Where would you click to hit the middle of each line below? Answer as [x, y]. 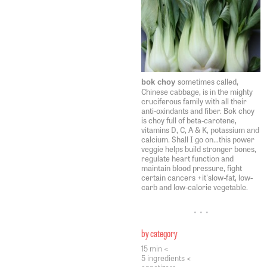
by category [159, 233]
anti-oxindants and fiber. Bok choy [198, 111]
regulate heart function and [187, 158]
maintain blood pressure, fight [192, 168]
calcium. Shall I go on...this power [198, 139]
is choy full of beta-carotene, [189, 120]
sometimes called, [208, 81]
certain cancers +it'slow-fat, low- [197, 177]
